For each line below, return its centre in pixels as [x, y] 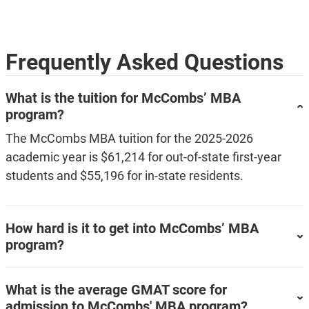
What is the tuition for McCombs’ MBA [123, 98]
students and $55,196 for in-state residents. [124, 175]
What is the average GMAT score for [116, 289]
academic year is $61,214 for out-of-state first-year [143, 157]
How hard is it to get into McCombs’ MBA [132, 228]
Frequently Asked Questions [144, 62]
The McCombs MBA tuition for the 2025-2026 [129, 138]
